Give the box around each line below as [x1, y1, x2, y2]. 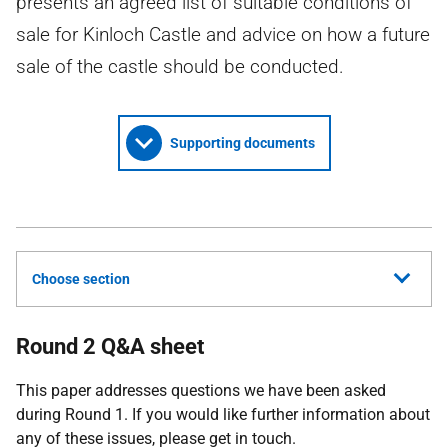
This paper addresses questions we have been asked [16, 381, 386, 400]
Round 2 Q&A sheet [16, 334, 204, 359]
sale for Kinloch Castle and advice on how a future [16, 23, 430, 46]
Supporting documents [169, 135, 315, 151]
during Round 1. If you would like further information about [16, 405, 430, 424]
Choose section [32, 271, 130, 287]
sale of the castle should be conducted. [16, 55, 344, 78]
